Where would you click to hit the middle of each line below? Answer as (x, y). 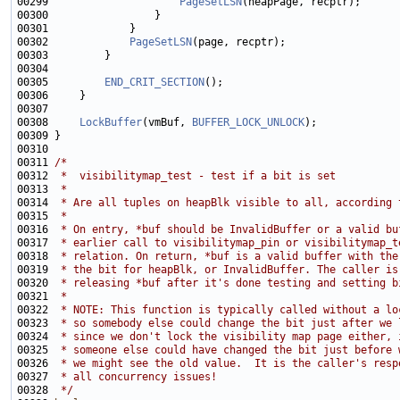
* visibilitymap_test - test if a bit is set (195, 176)
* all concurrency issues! (136, 377)
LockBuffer (111, 123)
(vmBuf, (167, 123)
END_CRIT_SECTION (154, 83)
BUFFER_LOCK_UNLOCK (248, 123)
